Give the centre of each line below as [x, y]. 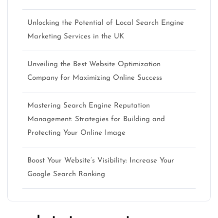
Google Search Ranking [66, 175]
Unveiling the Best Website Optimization [94, 65]
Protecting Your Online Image [76, 133]
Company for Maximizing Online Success [95, 78]
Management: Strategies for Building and [96, 120]
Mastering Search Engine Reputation [89, 106]
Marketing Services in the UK [76, 37]
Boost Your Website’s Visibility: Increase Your [101, 161]
